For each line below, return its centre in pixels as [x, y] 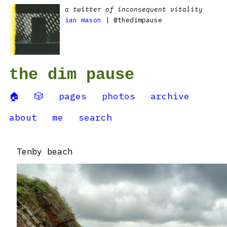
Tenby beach [45, 152]
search [95, 117]
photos [119, 96]
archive [170, 96]
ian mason [83, 20]
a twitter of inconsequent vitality [134, 9]
